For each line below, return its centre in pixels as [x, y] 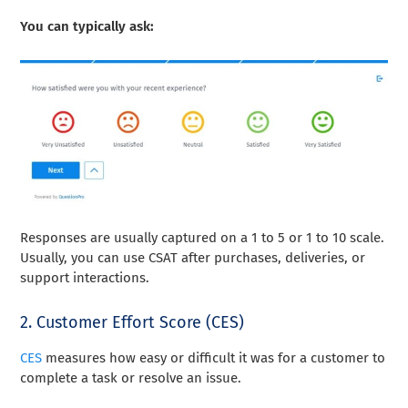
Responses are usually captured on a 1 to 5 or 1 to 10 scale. [203, 238]
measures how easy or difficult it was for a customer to [214, 358]
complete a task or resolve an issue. [131, 378]
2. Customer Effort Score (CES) [133, 323]
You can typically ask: [87, 26]
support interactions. [85, 278]
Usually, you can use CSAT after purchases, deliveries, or [193, 258]
